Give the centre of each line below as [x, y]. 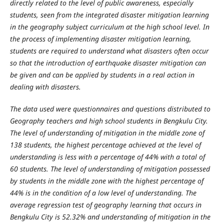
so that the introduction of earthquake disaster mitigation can [108, 62]
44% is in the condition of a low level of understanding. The [103, 192]
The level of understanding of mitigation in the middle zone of [107, 132]
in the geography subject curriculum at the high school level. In [109, 26]
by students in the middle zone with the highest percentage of [106, 180]
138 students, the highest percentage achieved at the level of [105, 144]
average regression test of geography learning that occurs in [105, 204]
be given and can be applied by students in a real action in [102, 74]
